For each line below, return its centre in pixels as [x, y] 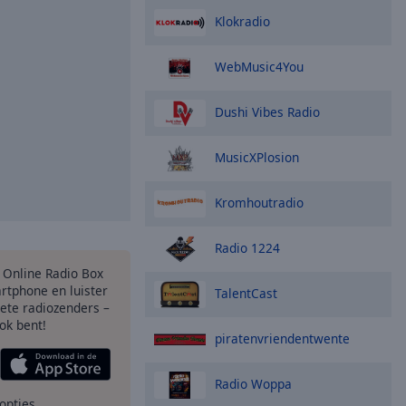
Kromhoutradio [259, 202]
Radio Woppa [253, 383]
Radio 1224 [247, 247]
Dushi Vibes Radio [267, 111]
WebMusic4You [259, 66]
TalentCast [246, 293]
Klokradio [242, 21]
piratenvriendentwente [282, 338]
